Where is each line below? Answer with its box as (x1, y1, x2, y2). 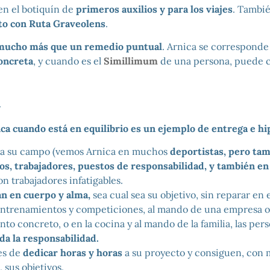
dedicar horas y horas (22, 246, 122, 259)
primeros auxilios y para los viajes (75, 2, 233, 15)
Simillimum (103, 55, 158, 67)
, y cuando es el (33, 55, 104, 67)
